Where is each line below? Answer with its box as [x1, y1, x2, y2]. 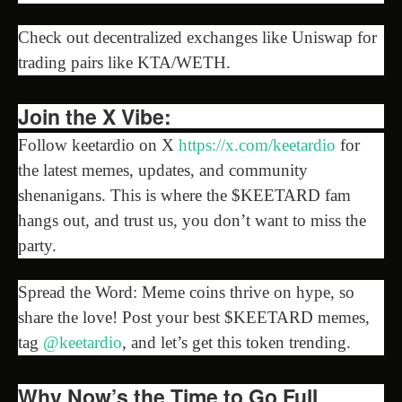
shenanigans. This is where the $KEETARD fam [18, 185, 351, 205]
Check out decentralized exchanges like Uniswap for [18, 28, 377, 48]
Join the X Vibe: [18, 101, 171, 132]
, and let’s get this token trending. [122, 332, 351, 352]
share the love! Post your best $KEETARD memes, [18, 307, 370, 327]
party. [18, 235, 57, 255]
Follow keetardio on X [18, 135, 179, 154]
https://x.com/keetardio [179, 135, 336, 154]
